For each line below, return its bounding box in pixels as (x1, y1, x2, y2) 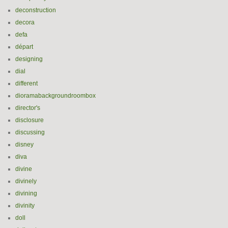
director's (15, 104, 40, 111)
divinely (15, 178, 37, 185)
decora (15, 19, 35, 26)
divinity (15, 202, 35, 209)
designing (15, 55, 43, 63)
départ (15, 43, 33, 50)
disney (15, 141, 34, 148)
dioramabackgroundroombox (15, 92, 96, 99)
